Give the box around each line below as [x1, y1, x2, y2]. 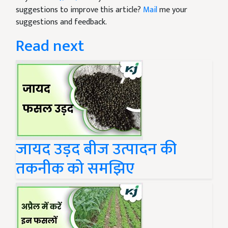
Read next [16, 33, 84, 60]
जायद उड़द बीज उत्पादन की [16, 136, 177, 163]
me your [157, 3, 187, 17]
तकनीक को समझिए [16, 155, 134, 183]
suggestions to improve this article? [16, 3, 143, 17]
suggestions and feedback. [16, 15, 107, 30]
